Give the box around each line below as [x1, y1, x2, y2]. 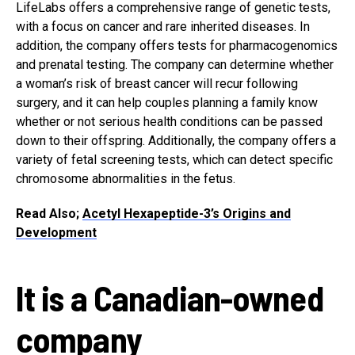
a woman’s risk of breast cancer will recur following [16, 75, 298, 91]
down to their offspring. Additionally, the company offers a [16, 132, 336, 148]
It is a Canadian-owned [16, 276, 323, 319]
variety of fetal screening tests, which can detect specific [16, 151, 333, 167]
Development [16, 224, 97, 240]
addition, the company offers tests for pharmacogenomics [16, 37, 338, 53]
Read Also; [16, 205, 82, 221]
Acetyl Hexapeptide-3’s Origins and [82, 205, 291, 221]
